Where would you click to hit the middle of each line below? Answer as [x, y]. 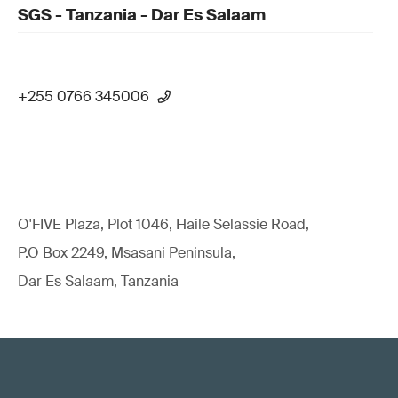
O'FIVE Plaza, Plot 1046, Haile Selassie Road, [163, 224]
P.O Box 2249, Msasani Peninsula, [127, 253]
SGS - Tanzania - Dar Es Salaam [142, 15]
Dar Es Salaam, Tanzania [98, 281]
